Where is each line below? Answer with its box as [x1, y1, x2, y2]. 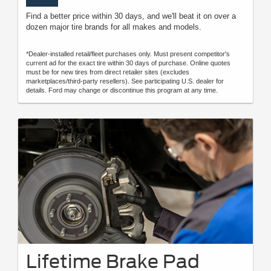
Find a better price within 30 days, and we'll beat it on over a [26, 11, 236, 21]
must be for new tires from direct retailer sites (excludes [26, 68, 189, 76]
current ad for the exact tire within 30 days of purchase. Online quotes [26, 59, 230, 67]
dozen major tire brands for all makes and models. [26, 22, 201, 31]
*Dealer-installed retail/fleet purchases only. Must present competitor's [26, 50, 230, 57]
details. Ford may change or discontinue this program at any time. [26, 86, 218, 94]
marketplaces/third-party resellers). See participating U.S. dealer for [26, 77, 224, 85]
